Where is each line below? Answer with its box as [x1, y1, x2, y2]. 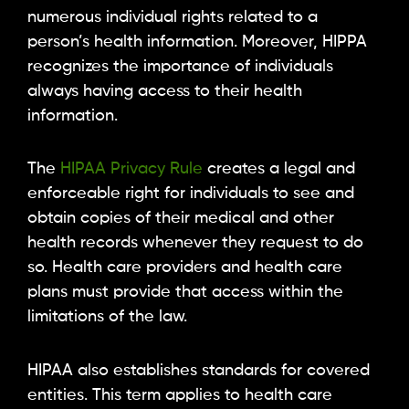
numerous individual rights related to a [27, 8, 318, 26]
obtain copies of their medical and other [27, 210, 334, 227]
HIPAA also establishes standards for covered [27, 362, 370, 379]
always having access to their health [27, 82, 302, 100]
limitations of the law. [27, 309, 187, 326]
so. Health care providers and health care [27, 259, 342, 277]
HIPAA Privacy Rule [60, 161, 203, 178]
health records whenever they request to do [27, 235, 363, 252]
